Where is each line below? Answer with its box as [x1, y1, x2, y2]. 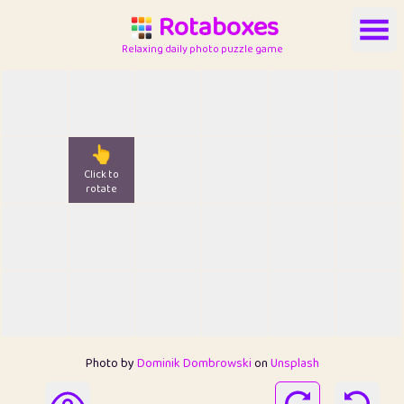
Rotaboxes [158, 5, 279, 50]
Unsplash [270, 353, 319, 373]
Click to [84, 166, 119, 184]
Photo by [85, 353, 137, 373]
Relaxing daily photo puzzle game [121, 40, 283, 58]
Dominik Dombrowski [136, 353, 252, 373]
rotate [86, 180, 117, 198]
